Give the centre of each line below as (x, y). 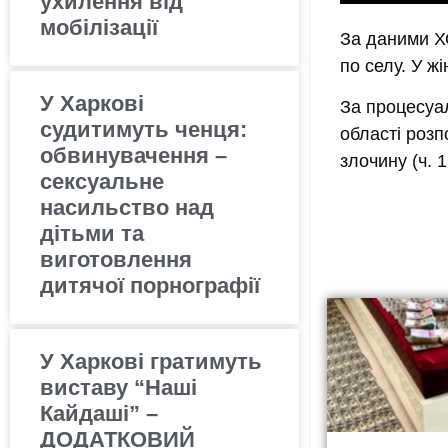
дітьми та (92, 233)
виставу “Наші (118, 387)
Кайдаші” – (99, 413)
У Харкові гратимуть (151, 361)
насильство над (127, 207)
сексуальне (102, 181)
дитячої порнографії (150, 285)
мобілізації (99, 27)
